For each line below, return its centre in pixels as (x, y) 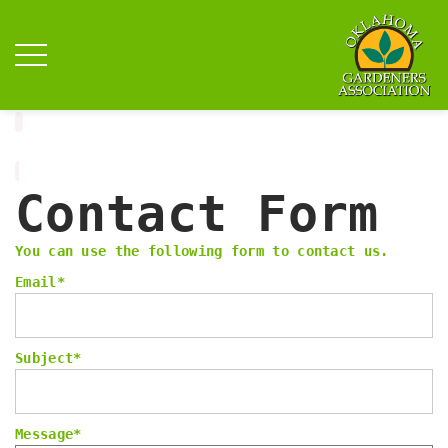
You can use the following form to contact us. (202, 251)
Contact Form (197, 214)
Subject (44, 358)
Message (44, 434)
